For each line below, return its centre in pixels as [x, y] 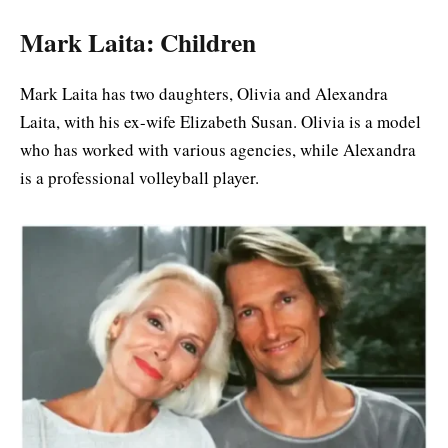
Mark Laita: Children [138, 42]
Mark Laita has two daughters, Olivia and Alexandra [204, 94]
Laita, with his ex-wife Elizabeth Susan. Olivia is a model [220, 122]
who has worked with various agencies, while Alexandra [218, 150]
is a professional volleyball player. [142, 178]
